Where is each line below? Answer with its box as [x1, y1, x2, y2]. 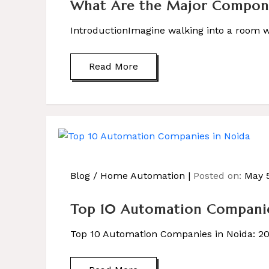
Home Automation [100, 170, 185, 181]
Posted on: [193, 170, 244, 181]
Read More [88, 61, 138, 72]
